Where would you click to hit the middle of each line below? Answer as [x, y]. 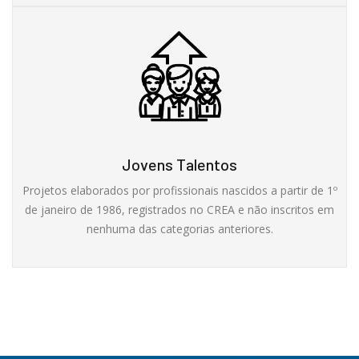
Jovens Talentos [179, 164]
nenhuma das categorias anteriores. [179, 228]
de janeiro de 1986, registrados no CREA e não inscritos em [179, 209]
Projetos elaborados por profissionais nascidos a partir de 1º [179, 190]
